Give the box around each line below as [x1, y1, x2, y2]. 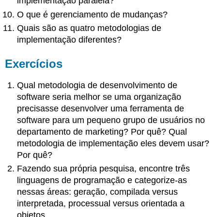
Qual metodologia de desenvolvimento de [17, 80, 178, 90]
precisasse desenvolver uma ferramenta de [17, 103, 185, 113]
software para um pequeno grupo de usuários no [17, 115, 205, 125]
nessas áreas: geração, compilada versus [17, 186, 178, 197]
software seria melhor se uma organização [17, 92, 182, 102]
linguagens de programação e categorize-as [17, 175, 187, 185]
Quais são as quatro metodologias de [17, 23, 162, 33]
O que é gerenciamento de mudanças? [17, 9, 168, 19]
